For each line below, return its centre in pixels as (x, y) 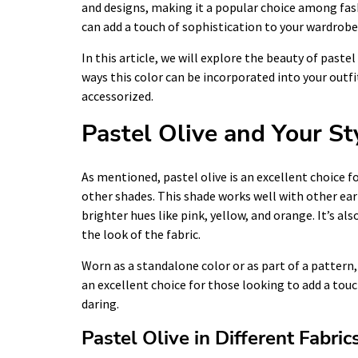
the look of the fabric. (141, 234)
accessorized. (117, 95)
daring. (100, 303)
